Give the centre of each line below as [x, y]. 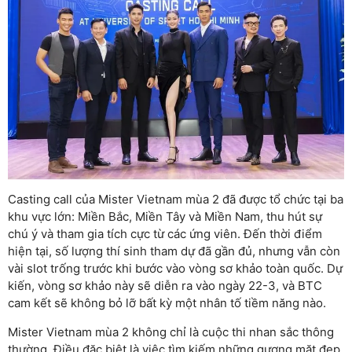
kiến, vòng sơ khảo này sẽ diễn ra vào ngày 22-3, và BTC [165, 286]
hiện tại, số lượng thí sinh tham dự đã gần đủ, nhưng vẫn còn [174, 251]
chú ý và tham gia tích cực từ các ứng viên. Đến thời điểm [165, 234]
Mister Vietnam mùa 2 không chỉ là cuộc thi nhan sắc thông [171, 332]
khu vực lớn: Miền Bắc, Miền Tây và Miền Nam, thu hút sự [165, 217]
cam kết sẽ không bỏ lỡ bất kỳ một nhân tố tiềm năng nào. [167, 303]
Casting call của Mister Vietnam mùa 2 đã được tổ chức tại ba [176, 200]
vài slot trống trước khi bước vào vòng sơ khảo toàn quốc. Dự [175, 269]
